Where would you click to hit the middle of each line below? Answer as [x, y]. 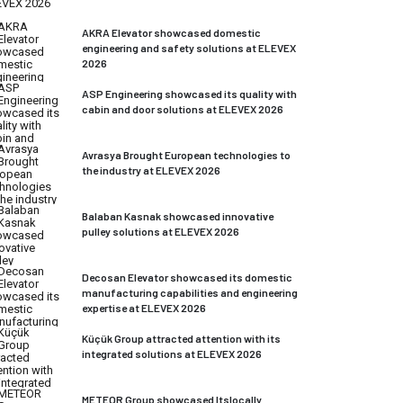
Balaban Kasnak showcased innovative [178, 216]
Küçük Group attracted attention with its [181, 338]
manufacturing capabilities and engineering [190, 292]
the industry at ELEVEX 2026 [151, 170]
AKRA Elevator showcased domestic [171, 32]
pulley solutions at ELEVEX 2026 [161, 231]
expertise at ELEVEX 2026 [144, 308]
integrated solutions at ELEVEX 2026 [172, 354]
